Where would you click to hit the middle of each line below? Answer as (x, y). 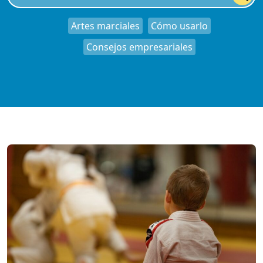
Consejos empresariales (139, 47)
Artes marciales (105, 26)
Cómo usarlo (179, 26)
